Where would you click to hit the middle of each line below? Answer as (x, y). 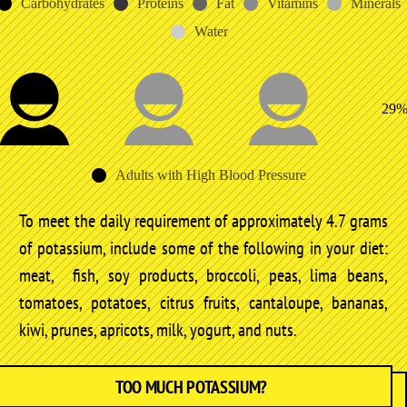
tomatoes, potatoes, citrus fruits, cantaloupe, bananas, (203, 302)
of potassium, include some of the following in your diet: (203, 248)
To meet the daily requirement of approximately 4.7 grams (203, 220)
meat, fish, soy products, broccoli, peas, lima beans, (203, 275)
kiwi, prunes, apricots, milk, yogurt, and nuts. (158, 329)
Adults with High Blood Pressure (211, 174)
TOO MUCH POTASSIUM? (191, 386)
